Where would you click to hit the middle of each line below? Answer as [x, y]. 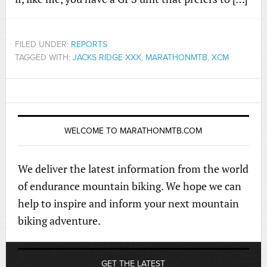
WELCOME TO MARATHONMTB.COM [133, 131]
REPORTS [89, 45]
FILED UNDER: [43, 45]
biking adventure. [59, 221]
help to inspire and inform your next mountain [128, 204]
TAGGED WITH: [44, 58]
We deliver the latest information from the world [133, 169]
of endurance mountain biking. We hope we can [129, 186]
